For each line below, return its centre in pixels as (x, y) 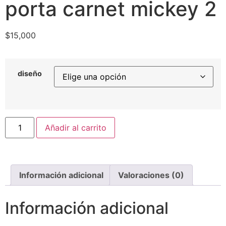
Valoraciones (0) (151, 175)
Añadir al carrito (76, 127)
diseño (30, 74)
